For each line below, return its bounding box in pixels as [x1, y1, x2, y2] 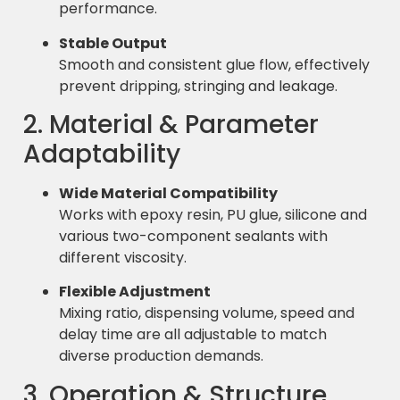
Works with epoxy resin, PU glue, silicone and [59, 204, 367, 225]
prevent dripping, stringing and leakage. [59, 75, 337, 96]
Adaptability [23, 136, 180, 171]
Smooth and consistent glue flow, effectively [59, 54, 370, 75]
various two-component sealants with [59, 225, 328, 246]
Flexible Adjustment [59, 281, 211, 303]
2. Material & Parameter [23, 106, 319, 142]
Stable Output [59, 32, 167, 54]
